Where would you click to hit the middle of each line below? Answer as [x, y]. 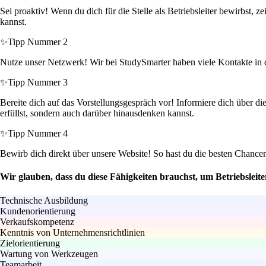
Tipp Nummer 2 [38, 42]
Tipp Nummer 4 [38, 134]
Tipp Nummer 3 [38, 83]
